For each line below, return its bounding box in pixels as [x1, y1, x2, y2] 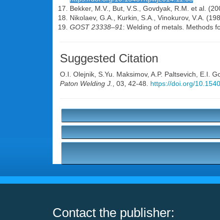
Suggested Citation [60, 52, 158, 65]
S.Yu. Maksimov [98, 70, 147, 78]
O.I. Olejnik [60, 70, 94, 78]
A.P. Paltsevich [151, 70, 196, 78]
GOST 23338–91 [70, 23, 123, 31]
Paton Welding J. [60, 80, 112, 87]
